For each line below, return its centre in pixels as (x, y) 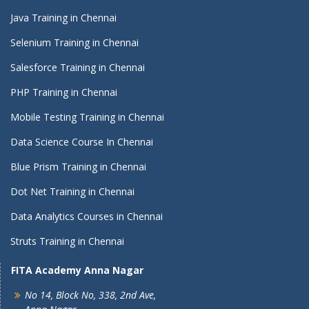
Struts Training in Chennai (67, 241)
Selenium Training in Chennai (74, 42)
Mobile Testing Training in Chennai (87, 117)
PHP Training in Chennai (64, 92)
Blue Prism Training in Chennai (78, 167)
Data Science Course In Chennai (82, 142)
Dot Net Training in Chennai (72, 191)
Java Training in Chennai (63, 18)
